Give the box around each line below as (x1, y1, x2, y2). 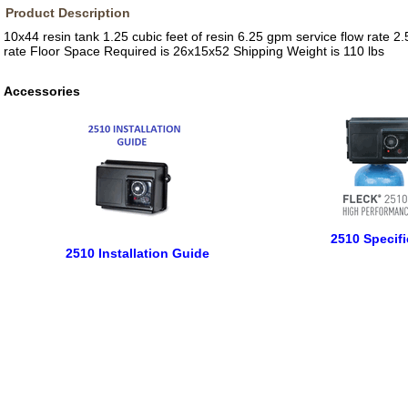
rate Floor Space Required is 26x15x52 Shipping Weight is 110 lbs (4, 44, 384, 58)
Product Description (5, 5, 130, 20)
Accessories (4, 84, 80, 98)
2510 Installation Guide (66, 246, 209, 260)
